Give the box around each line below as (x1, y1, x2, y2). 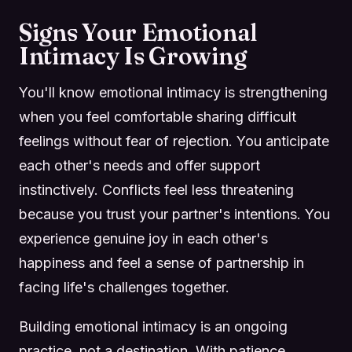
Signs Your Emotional (19, 17, 257, 47)
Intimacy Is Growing (19, 41, 247, 71)
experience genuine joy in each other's (19, 229, 268, 247)
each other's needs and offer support (19, 156, 260, 174)
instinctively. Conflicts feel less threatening (19, 181, 294, 198)
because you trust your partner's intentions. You (19, 205, 330, 222)
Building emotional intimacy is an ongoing (19, 318, 288, 335)
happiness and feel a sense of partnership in (19, 254, 304, 271)
